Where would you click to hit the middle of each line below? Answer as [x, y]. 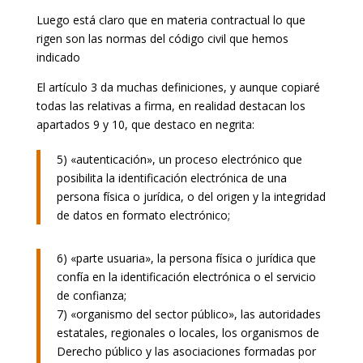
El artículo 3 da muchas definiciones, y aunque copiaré [178, 87]
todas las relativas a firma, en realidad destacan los [171, 105]
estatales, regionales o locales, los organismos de [188, 332]
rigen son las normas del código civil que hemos [162, 38]
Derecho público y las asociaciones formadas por [186, 351]
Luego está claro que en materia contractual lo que [171, 19]
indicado [58, 57]
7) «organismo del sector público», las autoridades [188, 314]
